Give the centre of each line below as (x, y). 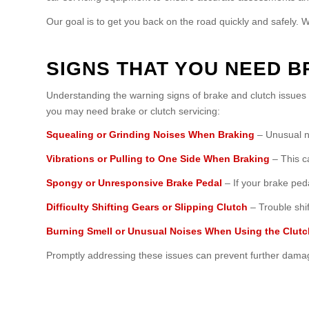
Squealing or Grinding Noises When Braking (150, 135)
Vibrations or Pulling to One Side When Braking (158, 159)
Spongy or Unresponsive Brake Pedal (134, 183)
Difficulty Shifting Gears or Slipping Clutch (147, 207)
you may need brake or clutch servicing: (133, 111)
